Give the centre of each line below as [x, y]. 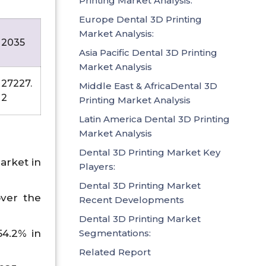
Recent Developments [132, 199]
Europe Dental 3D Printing [140, 19]
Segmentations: [115, 233]
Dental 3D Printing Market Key [150, 152]
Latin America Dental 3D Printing [154, 119]
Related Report [115, 252]
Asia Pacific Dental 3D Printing [148, 52]
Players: [97, 166]
